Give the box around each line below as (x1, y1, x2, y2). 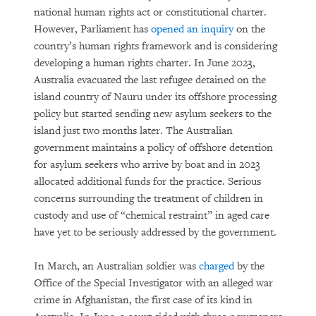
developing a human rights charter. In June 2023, (34, 56, 255, 70)
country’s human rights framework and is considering (34, 39, 277, 53)
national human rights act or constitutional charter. (34, 6, 267, 19)
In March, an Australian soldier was (34, 260, 199, 273)
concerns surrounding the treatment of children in (34, 192, 263, 205)
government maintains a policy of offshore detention (34, 141, 273, 154)
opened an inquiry (151, 23, 233, 36)
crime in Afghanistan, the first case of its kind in (34, 293, 253, 307)
